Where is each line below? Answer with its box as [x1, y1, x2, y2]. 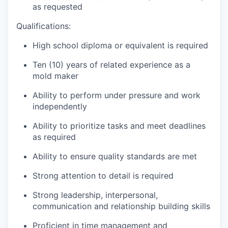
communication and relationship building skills [33, 201, 210, 211]
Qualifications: [16, 21, 71, 31]
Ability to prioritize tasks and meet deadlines [33, 121, 206, 131]
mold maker [33, 71, 78, 81]
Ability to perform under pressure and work [33, 90, 201, 100]
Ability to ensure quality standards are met [33, 151, 197, 161]
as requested [33, 2, 82, 12]
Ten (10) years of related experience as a [33, 60, 190, 70]
